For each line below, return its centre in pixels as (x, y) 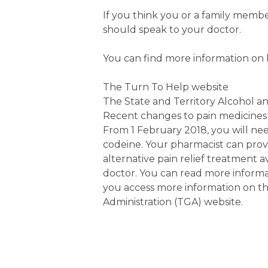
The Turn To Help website (166, 87)
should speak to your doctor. (172, 30)
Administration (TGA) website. (173, 202)
